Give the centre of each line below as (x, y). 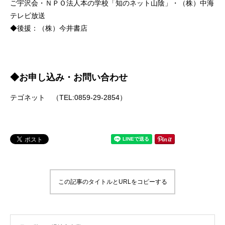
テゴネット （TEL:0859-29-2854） (68, 97)
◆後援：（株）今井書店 (49, 28)
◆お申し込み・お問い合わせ (69, 77)
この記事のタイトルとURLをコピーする (113, 182)
